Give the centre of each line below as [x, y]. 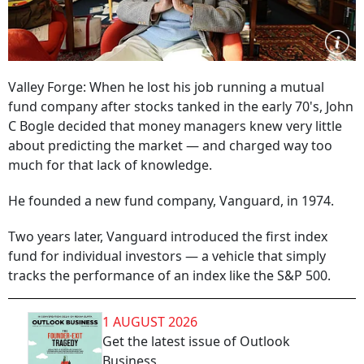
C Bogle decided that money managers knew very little [175, 126]
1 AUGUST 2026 [150, 322]
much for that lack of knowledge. [110, 165]
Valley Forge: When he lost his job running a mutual [166, 87]
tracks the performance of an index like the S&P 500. [169, 275]
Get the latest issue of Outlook [196, 341]
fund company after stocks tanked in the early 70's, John [181, 106]
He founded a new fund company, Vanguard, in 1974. [171, 201]
